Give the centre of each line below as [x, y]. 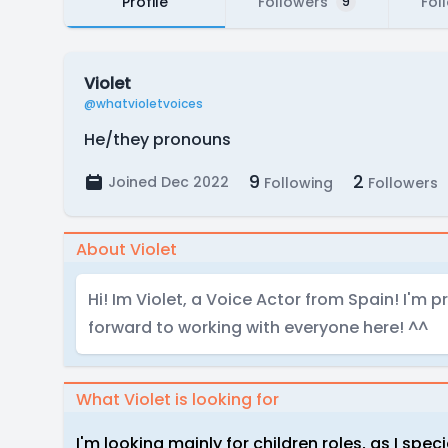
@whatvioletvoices [143, 103]
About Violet [126, 249]
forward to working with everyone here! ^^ [258, 327]
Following [296, 183]
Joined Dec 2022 [168, 182]
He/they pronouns [157, 139]
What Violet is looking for [177, 399]
